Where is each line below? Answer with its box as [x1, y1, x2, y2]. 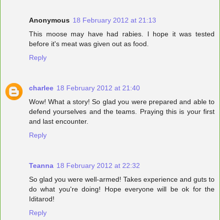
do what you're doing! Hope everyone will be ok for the [29, 185, 215, 193]
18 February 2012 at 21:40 [56, 83, 140, 92]
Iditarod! [29, 194, 55, 203]
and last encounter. [29, 117, 88, 125]
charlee [29, 83, 54, 92]
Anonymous [29, 16, 70, 24]
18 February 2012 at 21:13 [73, 16, 156, 24]
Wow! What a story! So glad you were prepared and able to [29, 97, 215, 106]
